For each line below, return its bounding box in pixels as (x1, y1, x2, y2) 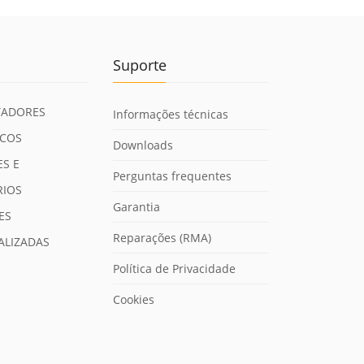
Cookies (113, 292, 155, 308)
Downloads (113, 137, 174, 154)
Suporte (113, 55, 167, 76)
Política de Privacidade (113, 261, 236, 277)
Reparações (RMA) (113, 230, 212, 246)
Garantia (113, 199, 161, 215)
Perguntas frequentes (113, 168, 232, 184)
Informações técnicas (113, 106, 229, 123)
